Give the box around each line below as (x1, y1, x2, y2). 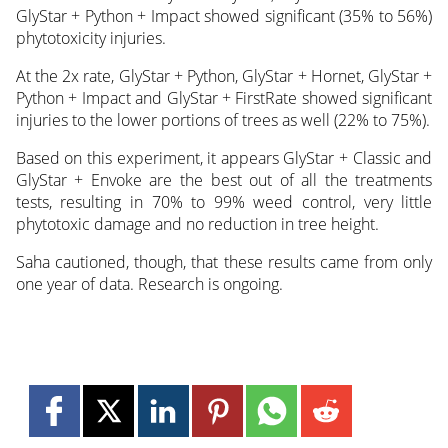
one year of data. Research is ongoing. (15, 272, 283, 295)
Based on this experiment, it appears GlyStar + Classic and (15, 146, 433, 169)
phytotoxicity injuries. (15, 26, 166, 49)
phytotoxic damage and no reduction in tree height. (15, 212, 379, 235)
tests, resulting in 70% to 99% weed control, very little (15, 190, 433, 213)
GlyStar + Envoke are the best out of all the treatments (15, 168, 433, 191)
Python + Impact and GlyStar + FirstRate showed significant (15, 86, 433, 109)
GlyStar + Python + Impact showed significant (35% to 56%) (15, 4, 433, 27)
